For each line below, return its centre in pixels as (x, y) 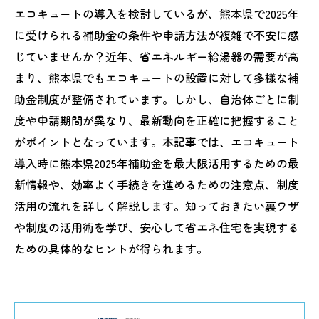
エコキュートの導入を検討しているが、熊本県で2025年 (157, 14)
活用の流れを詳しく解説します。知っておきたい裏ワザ (157, 206)
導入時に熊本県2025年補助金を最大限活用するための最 (157, 163)
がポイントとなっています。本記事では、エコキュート (157, 142)
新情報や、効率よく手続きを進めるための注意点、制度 (157, 184)
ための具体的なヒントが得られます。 (111, 249)
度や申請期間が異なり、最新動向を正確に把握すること (157, 120)
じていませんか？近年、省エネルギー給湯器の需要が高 (157, 56)
